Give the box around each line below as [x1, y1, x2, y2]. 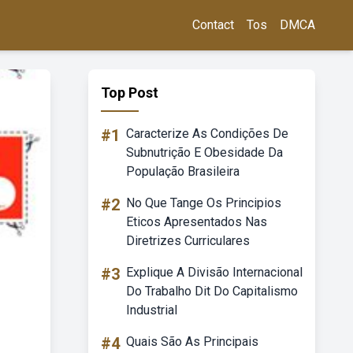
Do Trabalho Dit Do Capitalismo [126, 284, 298, 299]
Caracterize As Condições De [126, 126, 288, 141]
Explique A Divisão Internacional [126, 265, 303, 280]
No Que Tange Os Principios [126, 195, 281, 210]
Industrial [126, 303, 177, 318]
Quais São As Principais [126, 334, 258, 349]
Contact [192, 17, 234, 32]
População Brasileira [126, 164, 240, 179]
